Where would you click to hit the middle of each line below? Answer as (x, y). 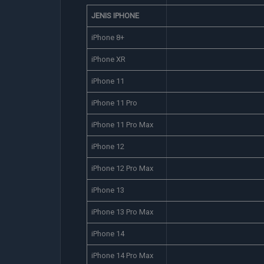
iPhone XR (108, 59)
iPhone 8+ (108, 37)
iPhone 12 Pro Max (122, 168)
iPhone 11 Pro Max (122, 125)
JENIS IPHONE (115, 16)
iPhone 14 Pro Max (122, 255)
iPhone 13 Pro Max (122, 212)
